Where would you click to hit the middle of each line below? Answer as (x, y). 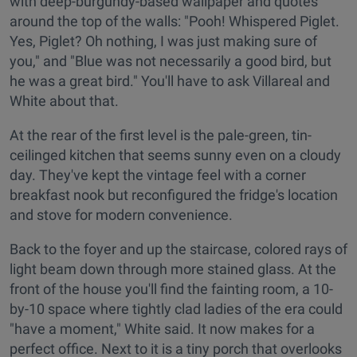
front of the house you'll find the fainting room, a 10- (171, 289)
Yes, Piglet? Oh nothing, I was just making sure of (163, 41)
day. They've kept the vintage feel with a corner (158, 175)
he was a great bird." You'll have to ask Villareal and (170, 81)
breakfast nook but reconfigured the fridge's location (174, 195)
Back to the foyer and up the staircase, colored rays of (178, 249)
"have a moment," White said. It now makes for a (162, 329)
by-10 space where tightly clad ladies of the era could (176, 309)
